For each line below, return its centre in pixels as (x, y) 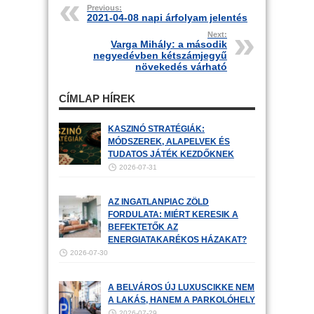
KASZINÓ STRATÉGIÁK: (156, 129)
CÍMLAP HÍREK (97, 98)
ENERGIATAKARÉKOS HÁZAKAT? (177, 240)
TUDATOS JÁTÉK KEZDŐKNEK (171, 154)
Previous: (104, 8)
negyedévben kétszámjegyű (160, 55)
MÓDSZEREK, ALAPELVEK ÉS (169, 142)
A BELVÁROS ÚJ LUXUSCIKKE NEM (181, 287)
